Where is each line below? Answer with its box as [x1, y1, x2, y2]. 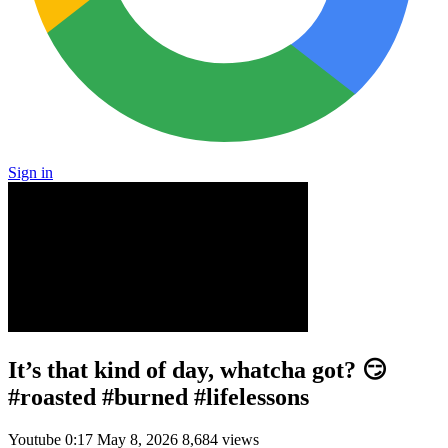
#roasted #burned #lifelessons [8, 383, 309, 410]
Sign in [8, 164, 53, 181]
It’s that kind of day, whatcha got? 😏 [8, 356, 387, 383]
